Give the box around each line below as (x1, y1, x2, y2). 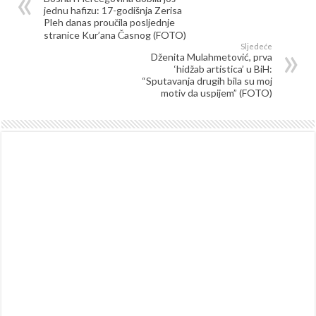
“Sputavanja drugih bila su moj (141, 74, 272, 87)
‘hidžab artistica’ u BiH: (174, 62, 272, 75)
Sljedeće (240, 41, 272, 51)
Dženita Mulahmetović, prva (150, 50, 272, 63)
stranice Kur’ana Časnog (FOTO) (44, 28, 187, 41)
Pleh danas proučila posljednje (44, 16, 176, 28)
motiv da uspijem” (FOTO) (160, 86, 272, 99)
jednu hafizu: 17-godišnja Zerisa (44, 4, 183, 16)
